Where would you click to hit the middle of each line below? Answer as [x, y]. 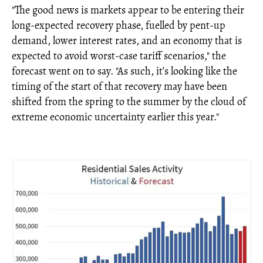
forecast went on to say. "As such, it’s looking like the [124, 71]
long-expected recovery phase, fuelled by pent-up [119, 26]
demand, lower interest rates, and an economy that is [127, 41]
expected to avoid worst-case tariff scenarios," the [119, 56]
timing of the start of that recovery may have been [119, 87]
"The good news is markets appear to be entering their [128, 10]
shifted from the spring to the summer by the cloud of [129, 102]
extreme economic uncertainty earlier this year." [115, 117]
